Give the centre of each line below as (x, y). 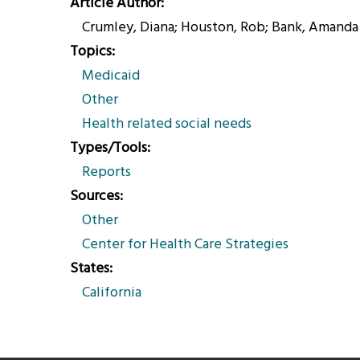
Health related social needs (167, 124)
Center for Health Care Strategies (185, 245)
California (112, 293)
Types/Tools (108, 148)
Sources (95, 196)
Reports (106, 172)
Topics (91, 52)
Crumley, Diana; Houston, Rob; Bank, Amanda (220, 28)
